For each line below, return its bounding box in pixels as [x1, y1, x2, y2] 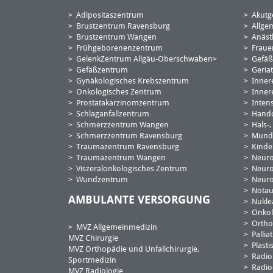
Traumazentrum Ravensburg [76, 143, 180, 151]
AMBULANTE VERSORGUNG [68, 195, 210, 206]
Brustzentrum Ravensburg [76, 23, 171, 30]
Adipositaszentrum [76, 12, 144, 19]
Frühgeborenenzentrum [76, 44, 163, 52]
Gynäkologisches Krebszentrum [76, 77, 190, 85]
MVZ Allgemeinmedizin [76, 224, 158, 232]
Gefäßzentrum [76, 66, 129, 74]
